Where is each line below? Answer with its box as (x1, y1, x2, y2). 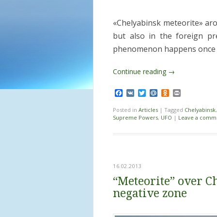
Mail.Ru (157, 88, 184, 99)
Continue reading (113, 67, 168, 77)
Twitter (146, 88, 172, 99)
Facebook (123, 88, 157, 99)
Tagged (164, 106, 185, 114)
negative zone (113, 187, 187, 201)
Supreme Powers (113, 114, 158, 122)
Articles (139, 106, 158, 114)
